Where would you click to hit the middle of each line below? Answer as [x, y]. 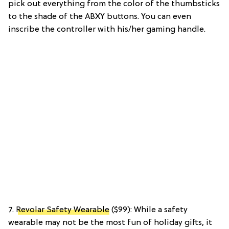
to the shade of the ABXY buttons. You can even [100, 17]
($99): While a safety [148, 210]
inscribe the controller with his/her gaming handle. [107, 29]
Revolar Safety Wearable [63, 210]
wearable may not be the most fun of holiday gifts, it [110, 223]
